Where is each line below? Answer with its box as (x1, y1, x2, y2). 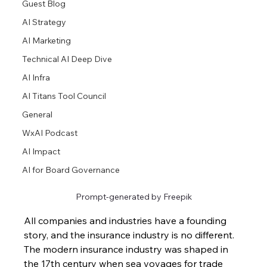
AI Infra (22, 72, 51, 83)
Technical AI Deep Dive (22, 54, 113, 64)
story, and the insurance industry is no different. (24, 229, 237, 241)
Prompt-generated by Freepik (75, 191, 192, 203)
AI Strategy (22, 17, 67, 27)
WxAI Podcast (22, 128, 78, 138)
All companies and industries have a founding (24, 215, 229, 227)
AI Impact (22, 146, 61, 157)
